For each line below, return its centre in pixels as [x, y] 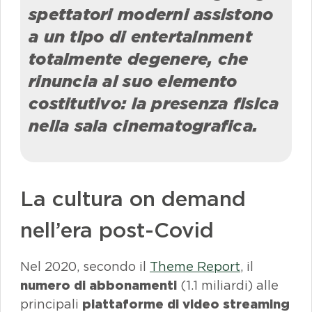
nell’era [60, 230]
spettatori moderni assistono [151, 14]
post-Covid [156, 230]
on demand [188, 198]
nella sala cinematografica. [143, 126]
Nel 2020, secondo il [85, 266]
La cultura [75, 198]
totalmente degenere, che [139, 59]
